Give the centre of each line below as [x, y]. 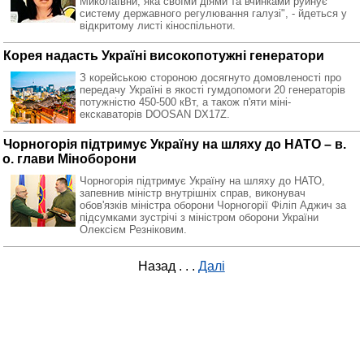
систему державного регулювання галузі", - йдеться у [213, 13]
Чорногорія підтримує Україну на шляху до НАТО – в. [175, 144]
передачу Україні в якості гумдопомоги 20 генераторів [212, 90]
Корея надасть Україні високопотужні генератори [164, 56]
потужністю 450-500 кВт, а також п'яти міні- [185, 102]
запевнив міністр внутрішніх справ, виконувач [193, 193]
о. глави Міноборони [69, 159]
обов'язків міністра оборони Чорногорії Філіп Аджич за [213, 205]
